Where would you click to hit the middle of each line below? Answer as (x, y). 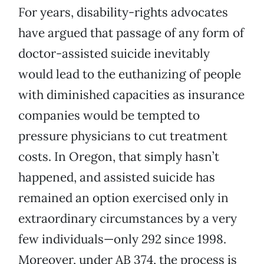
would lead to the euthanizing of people (130, 74)
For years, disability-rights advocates (123, 12)
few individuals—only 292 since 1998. (122, 239)
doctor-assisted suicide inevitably (114, 54)
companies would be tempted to (109, 115)
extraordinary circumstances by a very (128, 219)
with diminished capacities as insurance (131, 95)
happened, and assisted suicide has (117, 177)
